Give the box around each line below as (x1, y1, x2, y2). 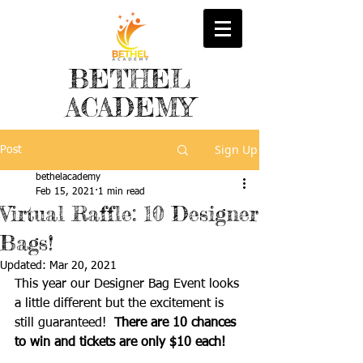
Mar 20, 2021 (49, 260, 117, 271)
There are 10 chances (114, 317, 240, 330)
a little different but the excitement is (15, 297, 228, 310)
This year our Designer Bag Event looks (15, 278, 243, 291)
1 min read (98, 187, 145, 197)
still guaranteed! (15, 317, 114, 330)
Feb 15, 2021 (36, 187, 95, 197)
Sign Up (215, 142, 258, 157)
